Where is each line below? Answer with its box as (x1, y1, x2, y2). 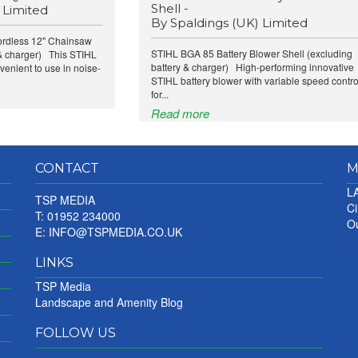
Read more (150, 105, 209, 121)
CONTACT (35, 161, 99, 176)
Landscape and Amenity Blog (35, 294, 183, 310)
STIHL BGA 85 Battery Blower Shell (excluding (150, 46, 352, 60)
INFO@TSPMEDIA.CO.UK (49, 224, 182, 240)
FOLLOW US (35, 325, 116, 340)
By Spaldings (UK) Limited (150, 15, 308, 30)
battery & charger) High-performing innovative (150, 60, 354, 74)
